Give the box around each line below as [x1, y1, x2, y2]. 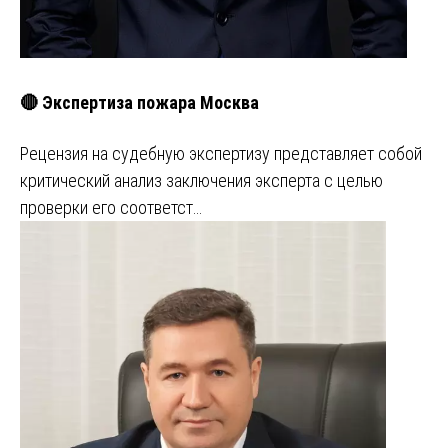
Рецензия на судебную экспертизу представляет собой [20, 143, 422, 165]
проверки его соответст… [20, 197, 202, 219]
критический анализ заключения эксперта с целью [20, 170, 383, 192]
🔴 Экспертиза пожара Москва [20, 92, 259, 114]
